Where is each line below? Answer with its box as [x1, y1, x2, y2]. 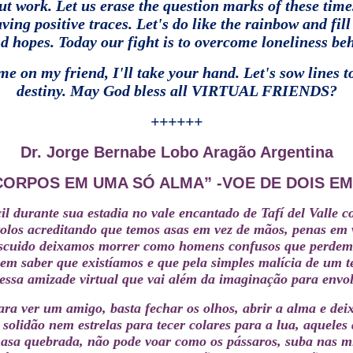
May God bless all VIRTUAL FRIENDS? [69, 82, 337, 99]
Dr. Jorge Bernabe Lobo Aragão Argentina [20, 143, 333, 161]
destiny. [16, 82, 66, 99]
